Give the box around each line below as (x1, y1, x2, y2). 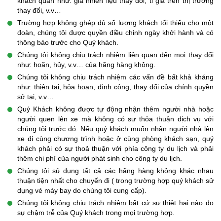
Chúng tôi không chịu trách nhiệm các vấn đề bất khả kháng (17, 73, 214, 81)
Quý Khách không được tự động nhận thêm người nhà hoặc (17, 105, 214, 113)
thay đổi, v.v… (17, 6, 61, 14)
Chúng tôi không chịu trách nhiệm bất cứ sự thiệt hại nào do (17, 199, 214, 207)
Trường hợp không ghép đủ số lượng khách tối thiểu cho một (17, 19, 214, 27)
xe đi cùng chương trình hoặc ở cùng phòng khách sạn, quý (17, 135, 214, 143)
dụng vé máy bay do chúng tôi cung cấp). (17, 186, 147, 194)
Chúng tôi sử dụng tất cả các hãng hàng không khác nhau (17, 167, 214, 175)
